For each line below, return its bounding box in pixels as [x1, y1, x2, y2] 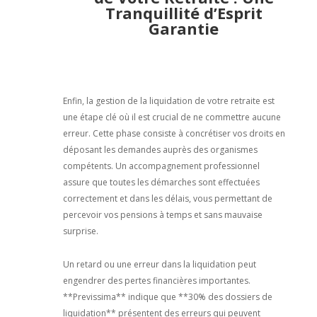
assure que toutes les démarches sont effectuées [62, 175, 260, 188]
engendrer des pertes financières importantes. [62, 274, 250, 287]
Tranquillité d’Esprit [105, 1, 263, 23]
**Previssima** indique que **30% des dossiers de [62, 290, 272, 303]
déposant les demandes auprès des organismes [62, 143, 258, 156]
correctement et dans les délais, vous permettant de [62, 192, 272, 204]
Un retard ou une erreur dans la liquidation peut [62, 258, 256, 270]
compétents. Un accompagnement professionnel [62, 159, 260, 172]
